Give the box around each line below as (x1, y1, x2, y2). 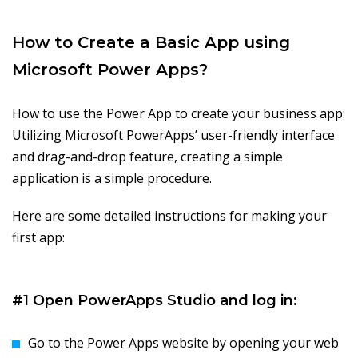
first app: (12, 229, 65, 247)
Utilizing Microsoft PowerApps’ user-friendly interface (12, 126, 335, 145)
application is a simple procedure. (12, 169, 212, 188)
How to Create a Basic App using (12, 33, 290, 53)
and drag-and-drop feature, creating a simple (12, 148, 283, 166)
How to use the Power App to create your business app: (12, 105, 345, 123)
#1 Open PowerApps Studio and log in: (12, 292, 297, 310)
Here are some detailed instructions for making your (12, 207, 327, 225)
